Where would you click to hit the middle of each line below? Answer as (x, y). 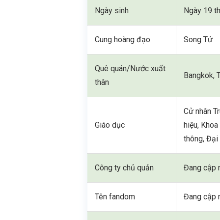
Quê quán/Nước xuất (130, 68)
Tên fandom (115, 196)
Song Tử (198, 39)
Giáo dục (110, 125)
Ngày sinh (112, 10)
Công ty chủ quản (124, 167)
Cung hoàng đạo (123, 39)
